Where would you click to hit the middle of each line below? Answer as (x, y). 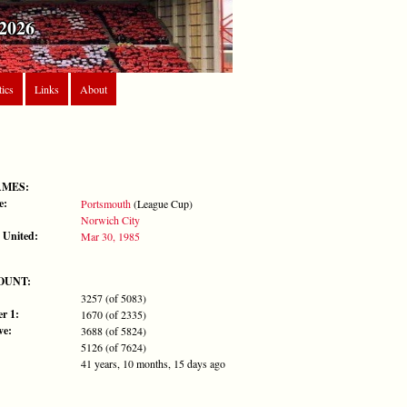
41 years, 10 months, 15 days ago (153, 363)
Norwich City (110, 219)
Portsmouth (106, 203)
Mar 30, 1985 (110, 236)
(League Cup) (162, 203)
